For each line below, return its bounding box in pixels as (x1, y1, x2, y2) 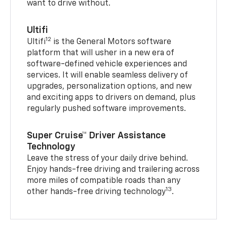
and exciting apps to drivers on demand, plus (27, 93, 196, 102)
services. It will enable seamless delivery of (27, 71, 188, 80)
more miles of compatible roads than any (27, 176, 181, 185)
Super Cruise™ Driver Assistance (27, 131, 166, 140)
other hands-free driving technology (27, 187, 166, 196)
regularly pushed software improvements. (27, 104, 186, 113)
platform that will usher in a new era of (27, 49, 174, 57)
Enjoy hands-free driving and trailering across (27, 165, 200, 174)
